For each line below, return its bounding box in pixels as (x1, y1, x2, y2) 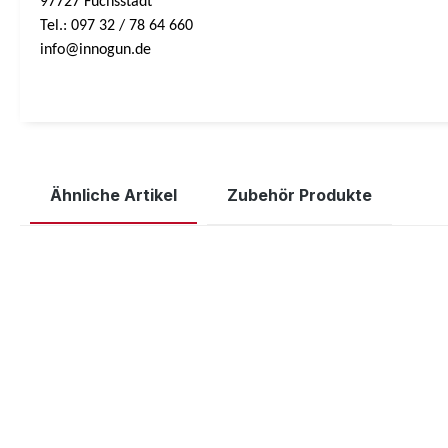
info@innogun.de (40, 41, 151, 58)
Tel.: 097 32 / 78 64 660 (40, 17, 193, 34)
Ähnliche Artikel (50, 184, 177, 205)
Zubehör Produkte (227, 184, 372, 205)
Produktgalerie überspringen (39, 246, 230, 264)
